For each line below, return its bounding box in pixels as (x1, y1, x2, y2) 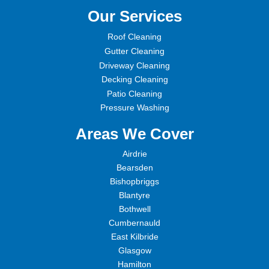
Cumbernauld (109, 218, 160, 228)
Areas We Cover (75, 125, 194, 144)
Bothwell (118, 204, 151, 214)
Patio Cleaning (107, 89, 162, 99)
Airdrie (122, 149, 147, 159)
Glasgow (118, 246, 151, 256)
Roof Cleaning (107, 32, 162, 42)
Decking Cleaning (101, 74, 168, 85)
